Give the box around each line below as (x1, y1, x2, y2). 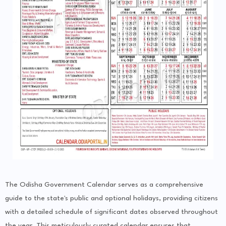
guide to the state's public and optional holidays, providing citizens (5, 195, 218, 202)
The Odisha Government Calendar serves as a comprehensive (5, 181, 203, 189)
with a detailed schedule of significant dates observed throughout (5, 208, 218, 216)
